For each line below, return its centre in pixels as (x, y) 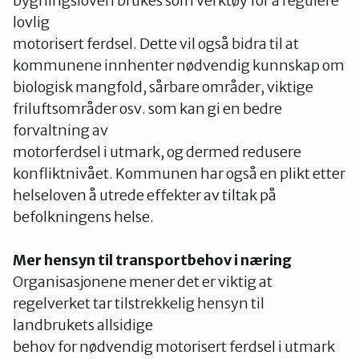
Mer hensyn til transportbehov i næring (152, 260)
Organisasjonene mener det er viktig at (143, 281)
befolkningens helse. (83, 216)
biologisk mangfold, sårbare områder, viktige (163, 87)
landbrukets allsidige (83, 325)
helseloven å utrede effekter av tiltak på (145, 195)
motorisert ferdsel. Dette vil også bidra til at (156, 43)
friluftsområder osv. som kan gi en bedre (147, 108)
